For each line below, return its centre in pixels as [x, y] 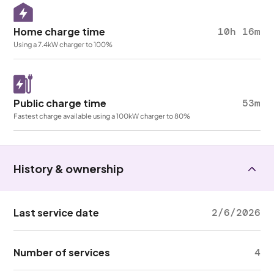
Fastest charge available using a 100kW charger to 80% [102, 116]
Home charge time [60, 31]
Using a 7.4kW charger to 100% [63, 44]
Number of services [62, 252]
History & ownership [69, 168]
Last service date [57, 213]
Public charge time [60, 103]
